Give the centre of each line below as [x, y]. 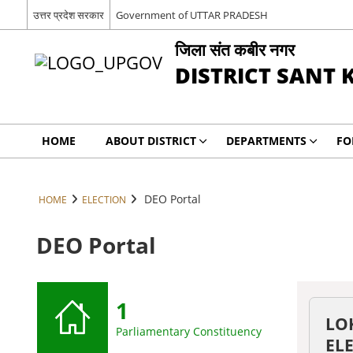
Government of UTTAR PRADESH [191, 15]
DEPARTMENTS [266, 141]
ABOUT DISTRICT [150, 141]
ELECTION [104, 199]
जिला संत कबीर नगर [234, 49]
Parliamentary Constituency [189, 331]
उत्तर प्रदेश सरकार [68, 15]
